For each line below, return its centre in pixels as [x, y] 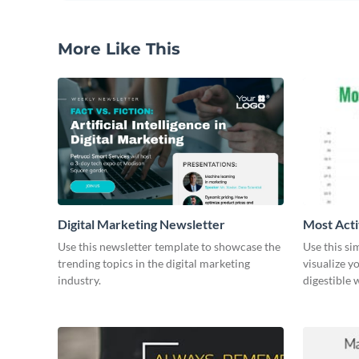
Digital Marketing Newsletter [141, 224]
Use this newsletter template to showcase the [169, 246]
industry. [79, 280]
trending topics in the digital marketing [154, 263]
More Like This [119, 49]
